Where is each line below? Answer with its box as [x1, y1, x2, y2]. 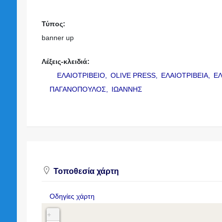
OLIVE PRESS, [111, 71, 160, 79]
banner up [41, 33, 74, 42]
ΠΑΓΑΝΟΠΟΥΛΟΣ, [50, 85, 111, 93]
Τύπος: [41, 19, 65, 28]
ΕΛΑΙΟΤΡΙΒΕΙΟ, [57, 71, 110, 79]
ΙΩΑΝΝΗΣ [111, 85, 143, 93]
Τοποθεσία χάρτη [51, 166, 119, 175]
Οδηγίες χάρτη [49, 192, 95, 200]
